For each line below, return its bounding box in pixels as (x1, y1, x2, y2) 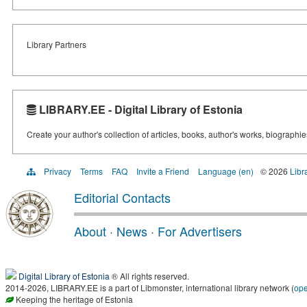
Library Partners (27, 38, 86, 50)
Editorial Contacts (74, 188, 171, 206)
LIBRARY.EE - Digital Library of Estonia (36, 101, 243, 117)
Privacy (44, 165, 71, 177)
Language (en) (198, 165, 254, 177)
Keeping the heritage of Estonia (14, 293, 133, 305)
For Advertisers (158, 222, 242, 240)
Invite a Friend (136, 165, 189, 177)
